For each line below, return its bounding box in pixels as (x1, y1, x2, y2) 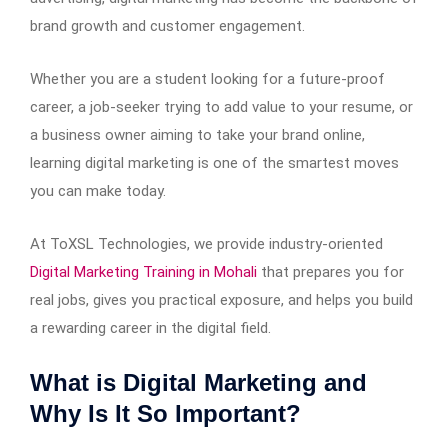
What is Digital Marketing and (30, 368, 367, 396)
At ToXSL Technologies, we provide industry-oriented (30, 234, 383, 253)
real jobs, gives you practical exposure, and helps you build (30, 290, 413, 309)
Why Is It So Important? (30, 399, 301, 427)
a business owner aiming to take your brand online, (30, 125, 365, 144)
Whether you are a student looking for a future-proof (30, 69, 385, 88)
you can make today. (30, 181, 166, 200)
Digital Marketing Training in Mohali (30, 262, 257, 281)
